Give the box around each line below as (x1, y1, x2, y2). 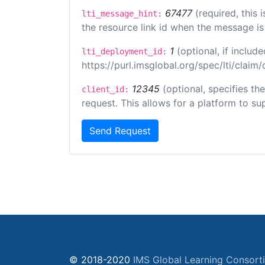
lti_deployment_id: (82, 47, 167, 56)
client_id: (82, 85, 129, 94)
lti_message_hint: (82, 9, 162, 18)
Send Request (89, 125, 151, 137)
